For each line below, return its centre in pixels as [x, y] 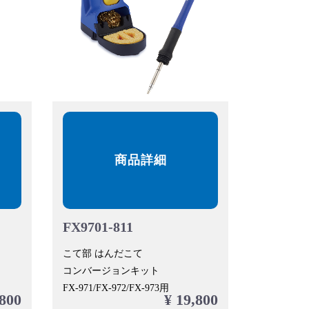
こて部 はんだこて [103, 254]
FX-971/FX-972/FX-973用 [116, 288]
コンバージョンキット [111, 271]
